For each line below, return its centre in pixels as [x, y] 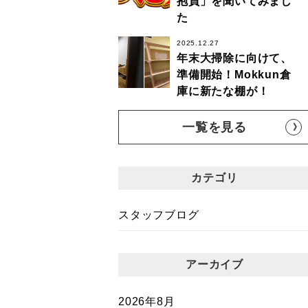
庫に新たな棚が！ [223, 91]
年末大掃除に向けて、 [234, 58]
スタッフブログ [159, 215]
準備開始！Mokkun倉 [234, 75]
